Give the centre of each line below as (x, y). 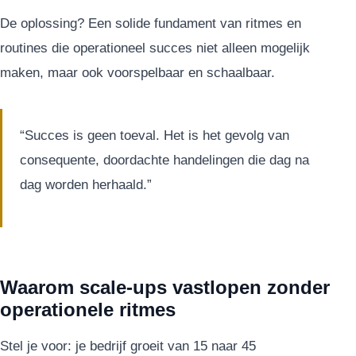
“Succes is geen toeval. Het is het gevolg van (155, 136)
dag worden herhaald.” (86, 185)
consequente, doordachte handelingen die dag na (164, 161)
